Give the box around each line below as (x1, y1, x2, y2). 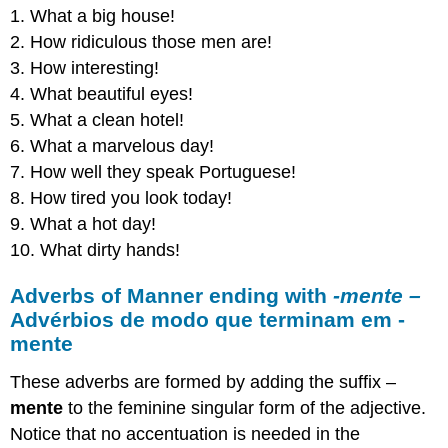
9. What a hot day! (10, 214, 157, 235)
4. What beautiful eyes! (10, 84, 194, 105)
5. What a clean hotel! (10, 110, 185, 131)
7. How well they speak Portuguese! (10, 162, 297, 183)
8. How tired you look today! (10, 188, 233, 209)
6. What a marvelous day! (10, 136, 215, 157)
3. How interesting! (10, 58, 160, 79)
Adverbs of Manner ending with (10, 284, 334, 308)
